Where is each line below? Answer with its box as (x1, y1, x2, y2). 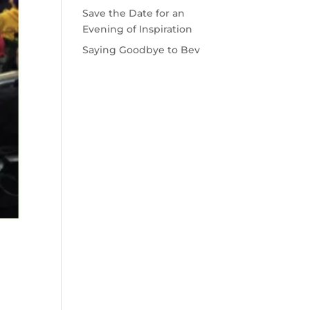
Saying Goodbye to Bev (82, 44, 201, 56)
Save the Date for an (82, 7, 185, 19)
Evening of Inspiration (82, 23, 193, 35)
